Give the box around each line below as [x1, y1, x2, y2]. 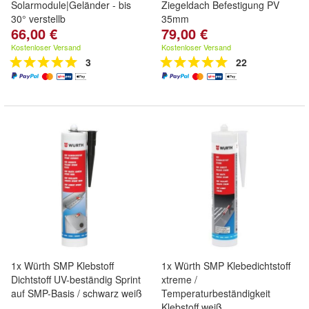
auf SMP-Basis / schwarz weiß [11, 286, 142, 300]
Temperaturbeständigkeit [161, 286, 270, 300]
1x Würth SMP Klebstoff [11, 259, 114, 272]
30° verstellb [11, 12, 66, 26]
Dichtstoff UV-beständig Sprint [11, 272, 141, 286]
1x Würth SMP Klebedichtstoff [161, 259, 290, 272]
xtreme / [161, 272, 197, 286]
